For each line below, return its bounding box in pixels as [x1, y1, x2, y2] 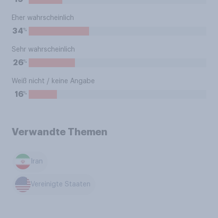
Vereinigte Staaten [31, 181, 91, 188]
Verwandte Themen [12, 127, 108, 137]
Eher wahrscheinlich [12, 15, 74, 21]
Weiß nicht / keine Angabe [12, 78, 95, 85]
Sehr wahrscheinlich [12, 46, 75, 53]
